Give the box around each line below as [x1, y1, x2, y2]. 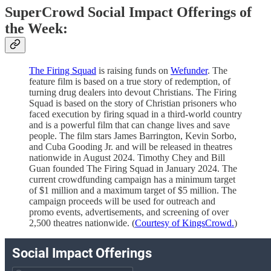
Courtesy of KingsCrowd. [135, 218, 234, 229]
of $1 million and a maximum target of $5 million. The [29, 185, 237, 196]
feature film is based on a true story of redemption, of [29, 76, 230, 87]
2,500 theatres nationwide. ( [29, 218, 135, 229]
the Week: [5, 21, 68, 37]
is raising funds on [96, 65, 171, 76]
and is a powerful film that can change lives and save [29, 120, 230, 131]
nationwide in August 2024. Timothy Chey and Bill [29, 152, 225, 163]
